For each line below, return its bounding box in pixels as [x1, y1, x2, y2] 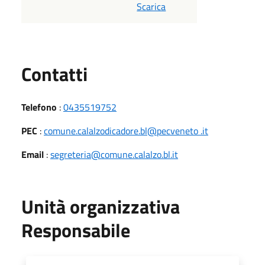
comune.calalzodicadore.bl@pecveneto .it [44, 123, 208, 138]
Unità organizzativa [21, 192, 180, 221]
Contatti [21, 59, 88, 88]
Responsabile [21, 215, 130, 244]
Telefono [21, 99, 57, 114]
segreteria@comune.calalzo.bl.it [50, 147, 178, 161]
